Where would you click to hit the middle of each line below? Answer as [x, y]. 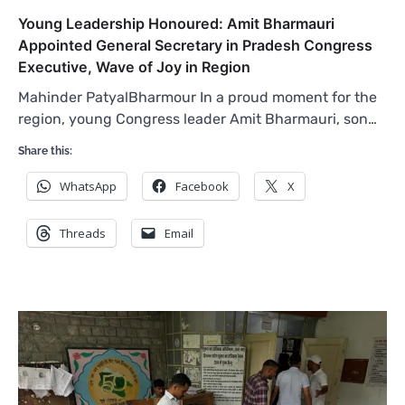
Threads [83, 233]
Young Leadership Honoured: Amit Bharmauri [176, 23]
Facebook [202, 186]
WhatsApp [88, 186]
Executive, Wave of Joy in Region [134, 66]
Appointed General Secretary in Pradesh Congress [195, 45]
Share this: [45, 151]
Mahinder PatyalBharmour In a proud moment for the [198, 97]
